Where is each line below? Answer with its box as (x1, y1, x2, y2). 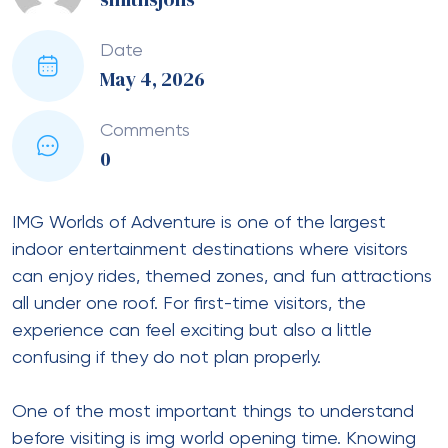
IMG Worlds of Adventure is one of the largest (12, 213, 386, 232)
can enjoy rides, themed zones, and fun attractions (12, 267, 432, 286)
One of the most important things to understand (12, 402, 414, 421)
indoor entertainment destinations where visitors (12, 240, 408, 259)
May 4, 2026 (100, 65, 205, 94)
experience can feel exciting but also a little (12, 321, 372, 340)
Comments (100, 122, 190, 141)
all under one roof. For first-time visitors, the (12, 294, 366, 313)
